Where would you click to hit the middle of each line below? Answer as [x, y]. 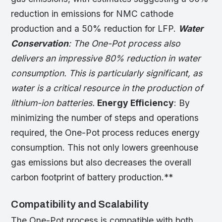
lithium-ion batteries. [54, 103]
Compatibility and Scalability [80, 204]
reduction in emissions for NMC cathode [92, 14]
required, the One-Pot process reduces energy [106, 133]
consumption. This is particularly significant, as [107, 73]
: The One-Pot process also [125, 44]
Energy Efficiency [136, 103]
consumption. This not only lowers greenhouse [105, 148]
